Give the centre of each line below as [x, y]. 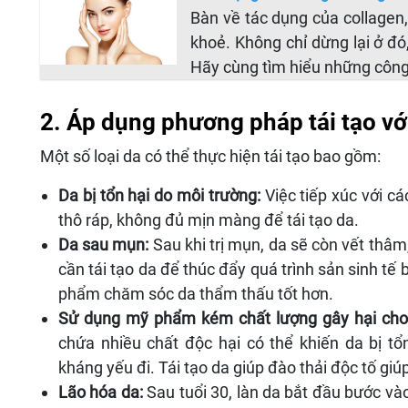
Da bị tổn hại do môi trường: [159, 196]
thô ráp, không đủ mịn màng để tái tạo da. [209, 220]
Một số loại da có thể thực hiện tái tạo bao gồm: [210, 157]
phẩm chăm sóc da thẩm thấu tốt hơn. [196, 294]
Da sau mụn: [104, 245]
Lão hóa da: [101, 393]
